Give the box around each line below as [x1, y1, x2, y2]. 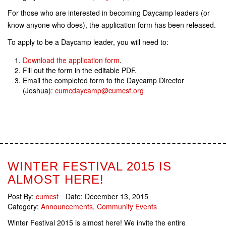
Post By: [8, 191, 36, 202]
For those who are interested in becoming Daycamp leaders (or [8, 8, 210, 18]
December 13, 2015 [85, 191, 148, 202]
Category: [8, 201, 41, 212]
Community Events [97, 201, 157, 212]
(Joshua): [23, 85, 55, 96]
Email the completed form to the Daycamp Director [23, 75, 184, 86]
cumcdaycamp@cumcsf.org [55, 85, 144, 96]
